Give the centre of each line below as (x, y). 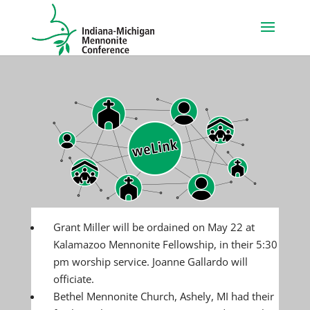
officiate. (73, 279)
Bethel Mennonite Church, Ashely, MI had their (163, 296)
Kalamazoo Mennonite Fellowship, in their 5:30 (165, 244)
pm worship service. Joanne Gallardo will (150, 262)
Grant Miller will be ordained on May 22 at (154, 227)
